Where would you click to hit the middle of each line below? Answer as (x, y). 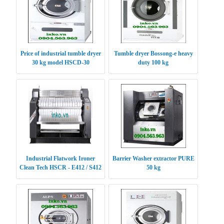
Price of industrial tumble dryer (60, 54)
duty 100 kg (153, 63)
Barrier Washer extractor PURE (153, 159)
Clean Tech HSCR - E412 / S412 (60, 168)
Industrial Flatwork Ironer (60, 159)
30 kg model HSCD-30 (60, 63)
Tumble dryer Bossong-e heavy (153, 54)
